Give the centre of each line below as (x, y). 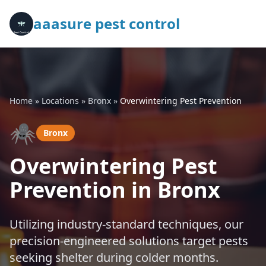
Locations (60, 101)
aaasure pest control (107, 23)
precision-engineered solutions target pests (129, 241)
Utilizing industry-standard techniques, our (126, 224)
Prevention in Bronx (115, 190)
